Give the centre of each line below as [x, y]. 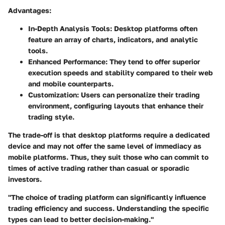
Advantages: [30, 11]
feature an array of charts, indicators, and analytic [113, 40]
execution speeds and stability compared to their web [121, 73]
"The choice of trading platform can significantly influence [107, 197]
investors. [25, 179]
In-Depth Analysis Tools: [70, 29]
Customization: [53, 95]
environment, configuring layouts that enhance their [116, 106]
